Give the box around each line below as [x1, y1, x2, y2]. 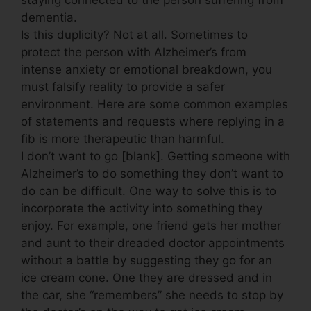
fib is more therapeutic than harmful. [21, 131, 224, 146]
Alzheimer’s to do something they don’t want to [21, 166, 283, 180]
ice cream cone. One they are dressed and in [21, 270, 272, 285]
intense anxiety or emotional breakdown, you [21, 62, 272, 76]
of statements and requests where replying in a [21, 114, 285, 128]
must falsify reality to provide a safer [21, 79, 225, 94]
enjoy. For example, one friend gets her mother [21, 218, 281, 233]
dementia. [21, 10, 77, 24]
